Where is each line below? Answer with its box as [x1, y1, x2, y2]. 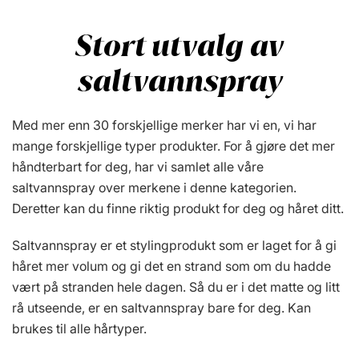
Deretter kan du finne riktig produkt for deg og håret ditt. [12, 200, 344, 216]
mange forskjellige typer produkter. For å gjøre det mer [12, 138, 335, 154]
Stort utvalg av [75, 26, 284, 66]
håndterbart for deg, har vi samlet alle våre [12, 159, 264, 175]
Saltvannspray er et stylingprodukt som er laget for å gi [12, 237, 337, 253]
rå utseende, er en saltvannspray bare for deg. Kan [12, 300, 311, 316]
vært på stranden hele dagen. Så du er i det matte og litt [12, 279, 340, 295]
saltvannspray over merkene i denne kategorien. [12, 179, 296, 196]
